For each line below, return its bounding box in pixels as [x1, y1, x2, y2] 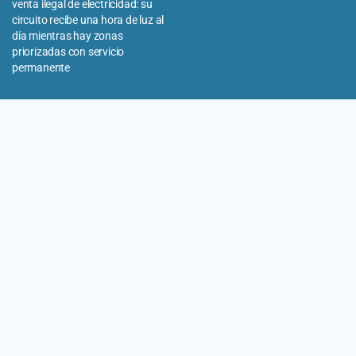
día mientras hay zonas [12, 29, 123, 42]
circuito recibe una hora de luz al [12, 13, 164, 26]
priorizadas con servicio [12, 44, 125, 58]
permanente [12, 60, 70, 74]
